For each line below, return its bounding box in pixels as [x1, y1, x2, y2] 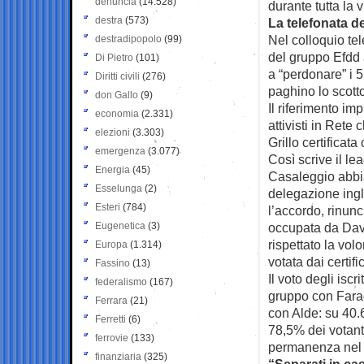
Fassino [95, 257, 130, 269]
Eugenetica [95, 219, 145, 232]
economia [95, 107, 139, 119]
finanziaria [95, 350, 141, 362]
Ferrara [95, 294, 128, 306]
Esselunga [95, 182, 142, 194]
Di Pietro [95, 51, 133, 63]
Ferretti [95, 313, 126, 325]
